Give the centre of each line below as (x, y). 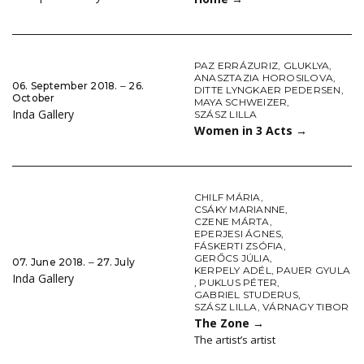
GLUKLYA (306, 66)
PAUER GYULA (314, 271)
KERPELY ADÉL (233, 271)
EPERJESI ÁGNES (238, 234)
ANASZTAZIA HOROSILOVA (264, 78)
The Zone (223, 323)
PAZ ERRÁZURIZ (236, 66)
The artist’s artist (235, 340)
